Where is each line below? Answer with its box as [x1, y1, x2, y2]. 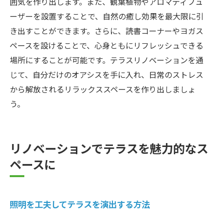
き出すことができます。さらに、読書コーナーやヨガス [10, 24, 203, 36]
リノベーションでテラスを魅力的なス [10, 139, 208, 157]
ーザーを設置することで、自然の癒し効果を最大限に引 [10, 10, 204, 22]
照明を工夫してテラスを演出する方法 [10, 197, 150, 210]
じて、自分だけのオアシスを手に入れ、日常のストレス [10, 68, 203, 80]
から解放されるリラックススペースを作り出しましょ [10, 83, 196, 95]
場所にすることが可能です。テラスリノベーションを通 [10, 54, 203, 66]
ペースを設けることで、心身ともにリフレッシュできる [10, 39, 203, 51]
